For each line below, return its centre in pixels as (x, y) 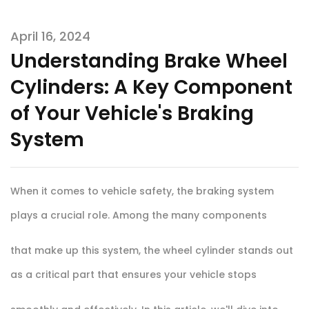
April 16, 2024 (50, 36)
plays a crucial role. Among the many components (140, 215)
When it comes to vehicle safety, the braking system (142, 191)
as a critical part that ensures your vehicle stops (135, 274)
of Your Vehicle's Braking (132, 113)
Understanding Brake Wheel (149, 61)
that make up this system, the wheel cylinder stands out (152, 250)
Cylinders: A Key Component (151, 87)
